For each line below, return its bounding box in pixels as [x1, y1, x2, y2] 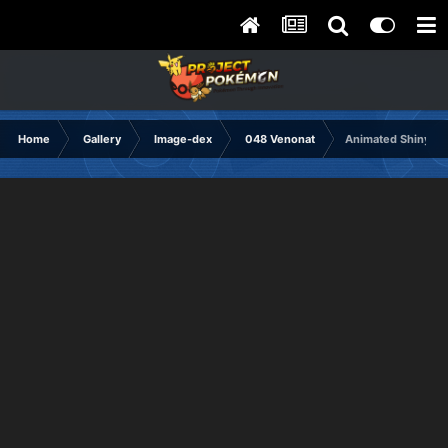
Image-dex [154, 132, 212, 146]
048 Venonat [245, 132, 315, 146]
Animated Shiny [345, 132, 430, 146]
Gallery [83, 132, 121, 146]
